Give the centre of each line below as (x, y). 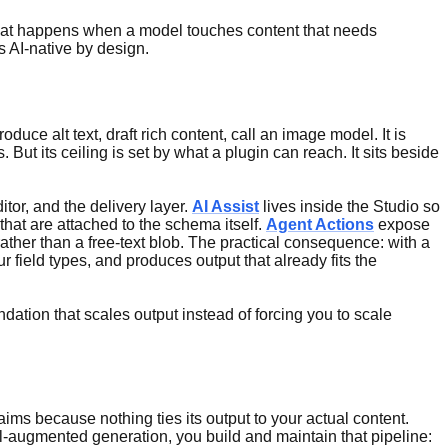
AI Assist (225, 207)
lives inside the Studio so (349, 207)
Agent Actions (320, 225)
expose (402, 225)
